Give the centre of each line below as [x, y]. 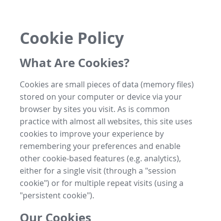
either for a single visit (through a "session [98, 170]
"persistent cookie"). [57, 195]
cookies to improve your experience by [92, 133]
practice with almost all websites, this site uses [106, 121]
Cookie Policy [72, 38]
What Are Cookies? [74, 62]
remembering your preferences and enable [100, 146]
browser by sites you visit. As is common [95, 109]
